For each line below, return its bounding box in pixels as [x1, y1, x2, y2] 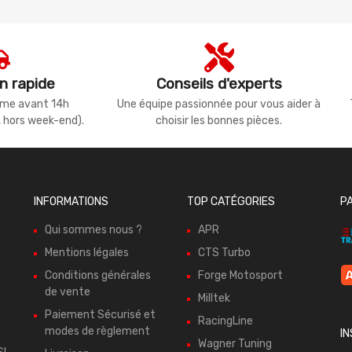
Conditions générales [45, 269, 151, 283]
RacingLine [198, 314, 253, 328]
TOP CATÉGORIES [187, 195, 275, 209]
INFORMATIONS [34, 195, 108, 209]
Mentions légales [45, 246, 129, 260]
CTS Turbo [198, 246, 251, 260]
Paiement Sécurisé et [45, 308, 156, 322]
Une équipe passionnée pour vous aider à [117, 97, 321, 112]
